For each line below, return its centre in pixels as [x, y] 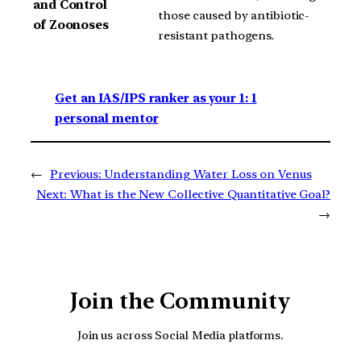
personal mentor [107, 118]
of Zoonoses [71, 25]
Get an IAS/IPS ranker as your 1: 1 [156, 98]
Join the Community [180, 301]
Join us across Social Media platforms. [180, 334]
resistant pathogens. [216, 35]
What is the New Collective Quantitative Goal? [200, 194]
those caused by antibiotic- [234, 15]
